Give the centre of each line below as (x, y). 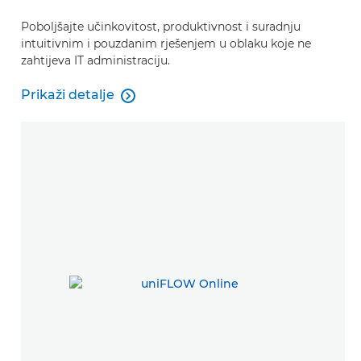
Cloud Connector (76, 104)
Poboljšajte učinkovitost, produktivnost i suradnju (161, 27)
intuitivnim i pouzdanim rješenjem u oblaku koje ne (166, 44)
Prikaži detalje (68, 95)
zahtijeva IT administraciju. (95, 61)
